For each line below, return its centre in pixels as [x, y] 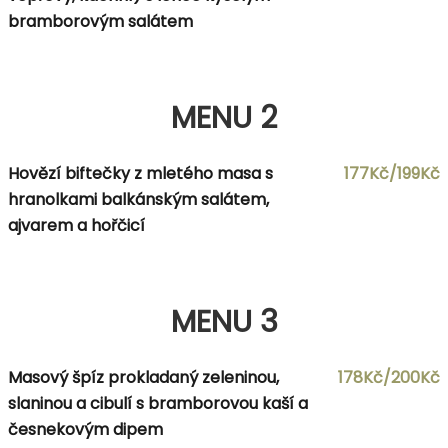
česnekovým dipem [85, 429]
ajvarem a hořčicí [76, 225]
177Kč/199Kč [392, 173]
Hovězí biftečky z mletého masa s [140, 173]
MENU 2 [224, 117]
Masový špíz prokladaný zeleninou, [143, 377]
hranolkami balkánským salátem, [138, 199]
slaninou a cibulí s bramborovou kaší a [158, 403]
